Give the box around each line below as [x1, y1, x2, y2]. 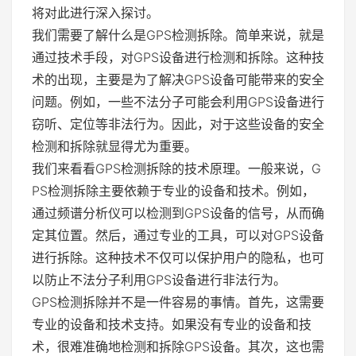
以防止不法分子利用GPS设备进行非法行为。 [32, 271, 286, 288]
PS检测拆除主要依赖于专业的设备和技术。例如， [32, 182, 315, 199]
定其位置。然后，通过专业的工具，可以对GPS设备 [32, 226, 324, 243]
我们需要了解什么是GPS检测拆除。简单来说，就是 [32, 26, 324, 43]
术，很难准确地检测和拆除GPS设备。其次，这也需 [32, 338, 324, 354]
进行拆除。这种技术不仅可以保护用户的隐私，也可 [32, 249, 324, 265]
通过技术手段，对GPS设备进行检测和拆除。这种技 [32, 48, 324, 65]
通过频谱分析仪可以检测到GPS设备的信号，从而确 [32, 204, 324, 221]
